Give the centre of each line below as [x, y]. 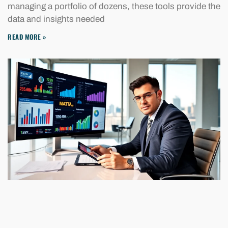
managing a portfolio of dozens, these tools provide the [114, 6]
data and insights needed [56, 19]
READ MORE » [27, 36]
